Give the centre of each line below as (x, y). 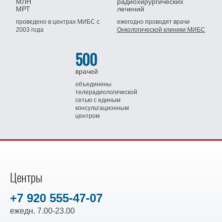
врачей (87, 71)
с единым (107, 100)
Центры (26, 177)
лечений (131, 9)
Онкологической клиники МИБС (161, 30)
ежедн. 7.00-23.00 (42, 211)
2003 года (30, 30)
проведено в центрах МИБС (56, 22)
